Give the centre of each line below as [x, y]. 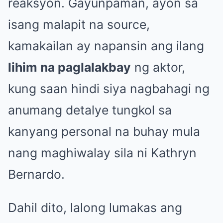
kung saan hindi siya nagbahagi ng [109, 89]
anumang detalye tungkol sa [90, 110]
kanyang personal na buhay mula [104, 132]
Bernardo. [36, 174]
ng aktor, [158, 67]
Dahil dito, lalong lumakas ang [95, 208]
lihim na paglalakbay [69, 67]
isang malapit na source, [79, 25]
